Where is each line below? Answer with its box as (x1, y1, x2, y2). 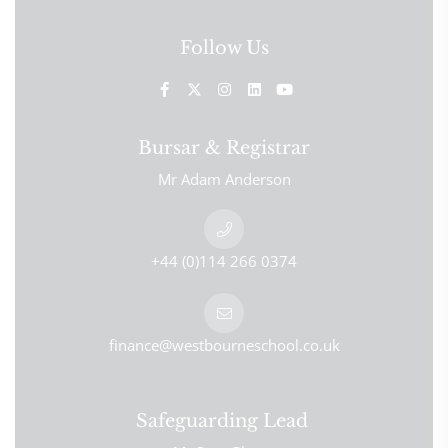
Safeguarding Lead (135, 410, 313, 433)
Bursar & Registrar (138, 137, 310, 160)
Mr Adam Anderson (157, 169, 291, 190)
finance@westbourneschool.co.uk (108, 335, 340, 356)
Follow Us (179, 37, 269, 60)
